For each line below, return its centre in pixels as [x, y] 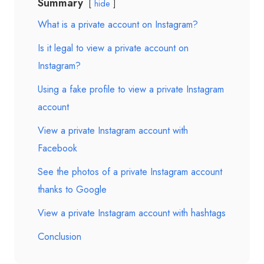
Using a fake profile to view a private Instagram [131, 89]
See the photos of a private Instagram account [130, 172]
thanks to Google [72, 189]
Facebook [57, 148]
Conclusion [60, 237]
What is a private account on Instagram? [118, 24]
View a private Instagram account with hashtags [132, 213]
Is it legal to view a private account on [113, 48]
